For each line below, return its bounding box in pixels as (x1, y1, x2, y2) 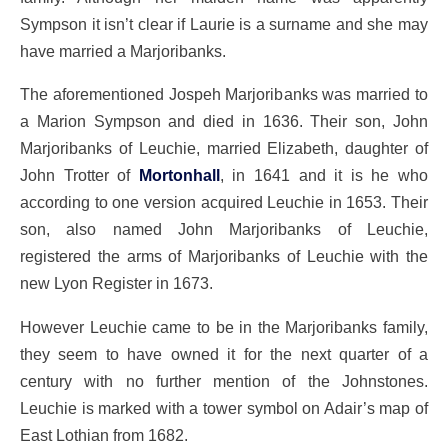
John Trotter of (20, 166, 139, 185)
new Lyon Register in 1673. (20, 274, 213, 293)
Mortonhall (138, 166, 220, 185)
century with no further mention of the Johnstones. (20, 371, 428, 390)
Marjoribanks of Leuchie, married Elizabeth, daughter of (20, 139, 428, 158)
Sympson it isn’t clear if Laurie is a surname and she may (20, 14, 428, 33)
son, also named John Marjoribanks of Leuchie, (20, 220, 428, 239)
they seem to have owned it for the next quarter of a (20, 344, 428, 363)
